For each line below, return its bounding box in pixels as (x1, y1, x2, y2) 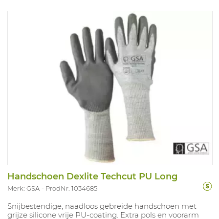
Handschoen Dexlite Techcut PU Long (7, 171, 177, 182)
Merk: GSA (7, 184, 40, 193)
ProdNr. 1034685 (45, 184, 97, 193)
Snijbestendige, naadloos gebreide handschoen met (7, 201, 197, 211)
